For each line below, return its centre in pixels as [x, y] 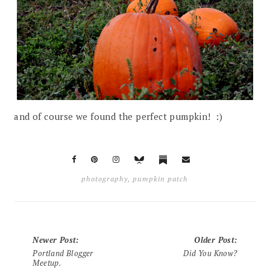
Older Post [215, 240]
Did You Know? [210, 253]
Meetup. [47, 262]
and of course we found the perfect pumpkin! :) [118, 117]
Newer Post [55, 240]
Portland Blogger [63, 253]
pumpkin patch [161, 178]
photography [105, 178]
